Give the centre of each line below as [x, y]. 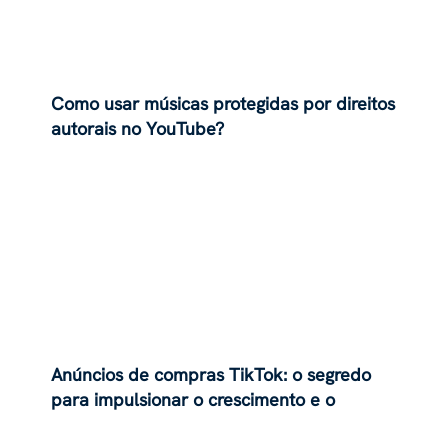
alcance [83, 424]
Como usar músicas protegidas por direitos [223, 104]
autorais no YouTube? [138, 129]
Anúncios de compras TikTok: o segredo [211, 374]
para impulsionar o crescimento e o [193, 399]
